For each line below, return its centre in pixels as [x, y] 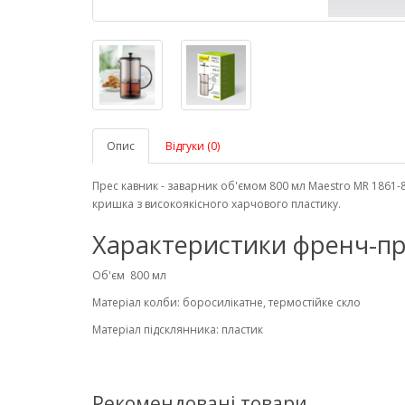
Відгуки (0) [193, 146]
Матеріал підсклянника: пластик [178, 330]
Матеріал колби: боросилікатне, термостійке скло [226, 302]
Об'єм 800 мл [129, 275]
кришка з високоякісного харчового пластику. [217, 204]
